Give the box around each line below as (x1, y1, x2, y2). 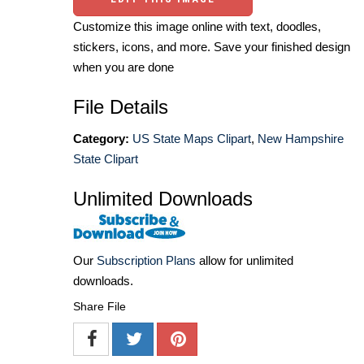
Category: (73, 131, 129, 145)
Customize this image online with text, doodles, (73, 19, 321, 33)
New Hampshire (258, 131, 344, 145)
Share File (73, 300, 126, 314)
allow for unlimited (196, 253, 293, 268)
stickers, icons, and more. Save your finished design (73, 39, 350, 54)
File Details (73, 95, 168, 118)
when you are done (73, 59, 174, 74)
